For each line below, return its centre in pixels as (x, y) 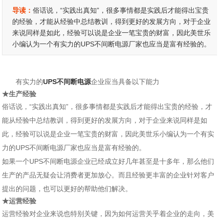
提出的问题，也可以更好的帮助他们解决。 (67, 189)
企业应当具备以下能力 (125, 82)
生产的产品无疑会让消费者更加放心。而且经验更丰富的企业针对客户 (108, 175)
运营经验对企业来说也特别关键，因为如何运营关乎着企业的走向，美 (108, 214)
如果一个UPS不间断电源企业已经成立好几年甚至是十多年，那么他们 (108, 162)
